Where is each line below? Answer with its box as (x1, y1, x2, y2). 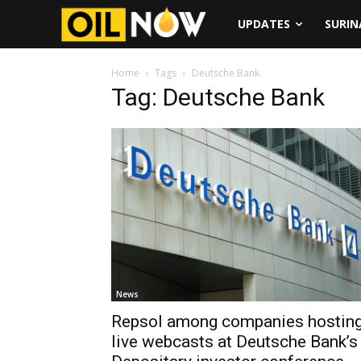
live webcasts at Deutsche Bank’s (111, 332, 358, 352)
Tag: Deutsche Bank (111, 83, 325, 111)
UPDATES (238, 16, 290, 31)
